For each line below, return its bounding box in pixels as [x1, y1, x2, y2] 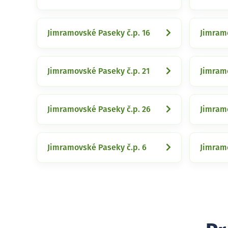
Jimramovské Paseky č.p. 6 [47, 144, 147, 152]
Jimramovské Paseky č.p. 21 [47, 67, 150, 75]
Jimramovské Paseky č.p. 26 [47, 105, 151, 113]
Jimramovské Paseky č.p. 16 [47, 29, 150, 37]
